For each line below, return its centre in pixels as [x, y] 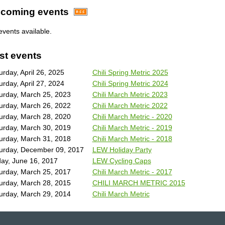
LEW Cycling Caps [122, 161]
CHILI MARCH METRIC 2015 [139, 183]
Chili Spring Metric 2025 [130, 73]
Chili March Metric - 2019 [132, 128]
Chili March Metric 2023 [130, 95]
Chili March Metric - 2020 [132, 117]
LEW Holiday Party [122, 150]
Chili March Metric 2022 [130, 106]
